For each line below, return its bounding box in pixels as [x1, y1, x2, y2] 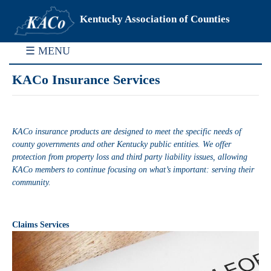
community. [12, 178, 51, 187]
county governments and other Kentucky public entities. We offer [12, 140, 231, 149]
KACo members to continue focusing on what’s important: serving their [12, 165, 254, 174]
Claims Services [12, 220, 69, 229]
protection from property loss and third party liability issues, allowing [12, 152, 247, 162]
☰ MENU [25, 44, 70, 57]
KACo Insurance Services [12, 72, 160, 87]
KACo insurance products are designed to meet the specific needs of [12, 127, 241, 136]
